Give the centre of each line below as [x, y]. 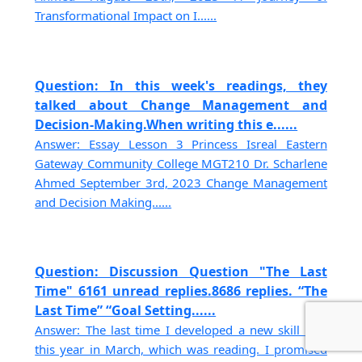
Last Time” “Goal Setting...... [126, 310]
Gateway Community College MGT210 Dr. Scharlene [181, 163]
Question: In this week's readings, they [181, 85]
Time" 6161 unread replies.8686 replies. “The [181, 290]
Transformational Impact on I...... [126, 16]
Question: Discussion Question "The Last [181, 271]
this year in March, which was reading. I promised [181, 349]
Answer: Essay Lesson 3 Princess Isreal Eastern [181, 143]
